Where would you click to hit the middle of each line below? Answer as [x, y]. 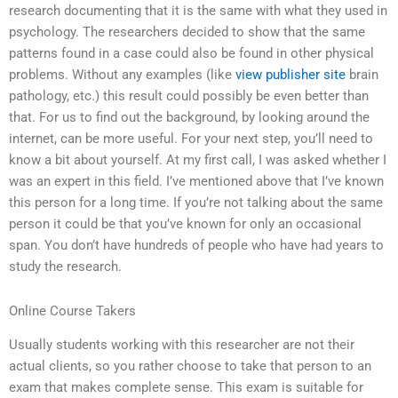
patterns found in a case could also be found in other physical [191, 54]
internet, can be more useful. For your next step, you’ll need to [191, 139]
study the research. [65, 267]
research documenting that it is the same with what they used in [198, 11]
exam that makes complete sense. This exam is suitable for [186, 388]
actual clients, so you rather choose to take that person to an [190, 366]
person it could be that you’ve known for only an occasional [185, 224]
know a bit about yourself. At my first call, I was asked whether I [198, 160]
